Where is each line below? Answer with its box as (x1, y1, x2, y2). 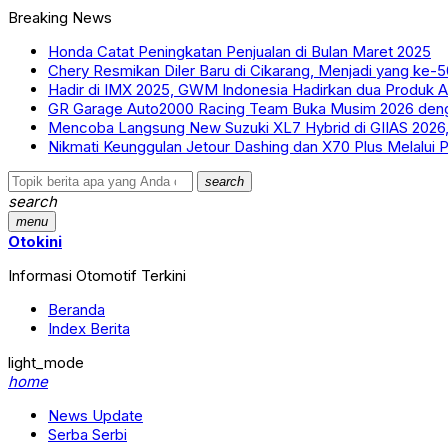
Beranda (48, 300, 105, 319)
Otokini (8, 232, 62, 251)
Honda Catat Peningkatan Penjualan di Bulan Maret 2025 (48, 42, 431, 61)
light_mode (8, 353, 84, 372)
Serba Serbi (48, 425, 127, 444)
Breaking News (8, 8, 112, 27)
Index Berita (48, 319, 130, 338)
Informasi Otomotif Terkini (8, 266, 186, 285)
